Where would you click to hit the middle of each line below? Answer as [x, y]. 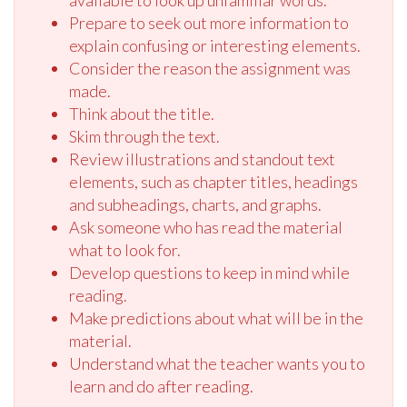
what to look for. [125, 250]
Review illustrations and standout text [202, 159]
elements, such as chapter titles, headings [213, 182]
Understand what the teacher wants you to [217, 364]
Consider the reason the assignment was [210, 69]
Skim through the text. [144, 137]
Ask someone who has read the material [206, 228]
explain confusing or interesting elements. [215, 46]
